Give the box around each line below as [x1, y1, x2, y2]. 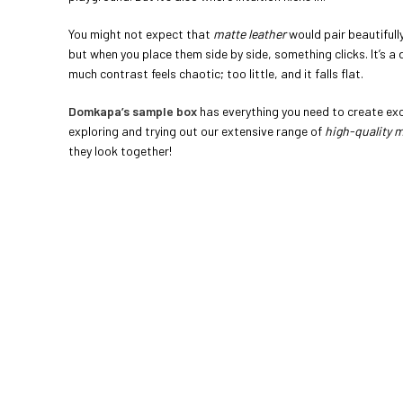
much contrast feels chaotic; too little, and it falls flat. [68, 65, 363, 81]
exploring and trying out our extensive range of [68, 122, 325, 139]
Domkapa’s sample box [68, 103, 197, 119]
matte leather [213, 25, 286, 41]
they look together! [68, 142, 172, 158]
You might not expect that [68, 25, 213, 41]
